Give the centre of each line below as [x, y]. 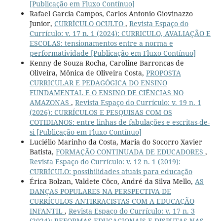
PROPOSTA [163, 73]
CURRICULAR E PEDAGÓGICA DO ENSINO [98, 83]
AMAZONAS [50, 103]
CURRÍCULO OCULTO [90, 24]
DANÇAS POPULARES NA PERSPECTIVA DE [100, 191]
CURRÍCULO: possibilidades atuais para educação [111, 172]
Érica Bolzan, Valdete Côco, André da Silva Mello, [112, 182]
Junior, [42, 24]
